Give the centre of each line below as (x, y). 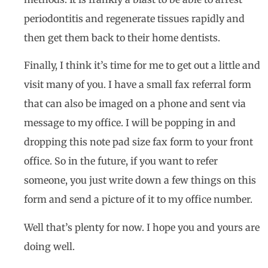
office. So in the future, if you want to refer (121, 161)
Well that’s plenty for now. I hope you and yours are (142, 227)
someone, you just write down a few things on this (140, 180)
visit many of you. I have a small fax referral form (138, 85)
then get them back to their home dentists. (124, 37)
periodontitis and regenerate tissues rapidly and (134, 18)
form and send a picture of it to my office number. (142, 200)
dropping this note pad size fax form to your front (138, 142)
